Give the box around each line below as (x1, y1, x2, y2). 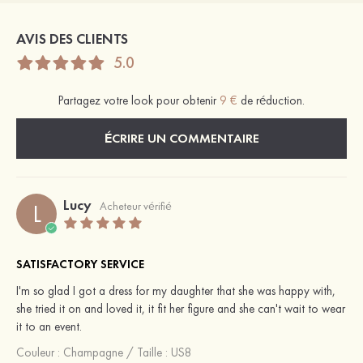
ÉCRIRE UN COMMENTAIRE (104, 129, 259, 147)
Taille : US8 (137, 344, 192, 361)
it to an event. (16, 318, 82, 335)
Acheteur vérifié (100, 198, 172, 213)
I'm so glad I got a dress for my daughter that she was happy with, (16, 282, 335, 299)
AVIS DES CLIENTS (16, 28, 128, 48)
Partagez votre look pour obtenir (58, 92, 220, 109)
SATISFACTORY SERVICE (16, 255, 144, 272)
